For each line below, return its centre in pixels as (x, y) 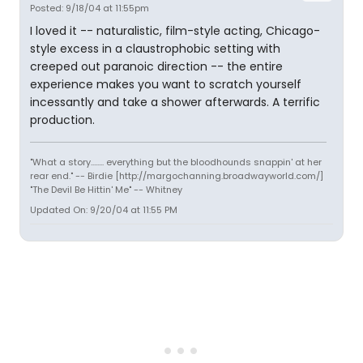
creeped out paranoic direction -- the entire (156, 66)
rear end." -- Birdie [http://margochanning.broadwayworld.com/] (177, 176)
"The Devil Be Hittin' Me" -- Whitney (106, 190)
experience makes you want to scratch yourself (166, 84)
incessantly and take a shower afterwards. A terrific (175, 102)
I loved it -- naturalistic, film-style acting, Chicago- (175, 31)
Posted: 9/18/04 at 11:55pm (90, 8)
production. (62, 120)
